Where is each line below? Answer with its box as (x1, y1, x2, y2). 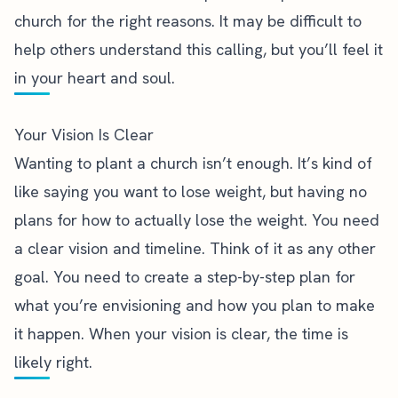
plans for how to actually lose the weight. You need (14, 209, 379, 230)
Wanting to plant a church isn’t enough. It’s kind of (14, 152, 372, 173)
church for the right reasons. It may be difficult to (14, 10, 362, 31)
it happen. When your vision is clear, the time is (14, 322, 348, 344)
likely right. (14, 351, 92, 372)
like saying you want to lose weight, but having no (14, 180, 367, 202)
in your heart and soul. (14, 67, 175, 88)
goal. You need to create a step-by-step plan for (14, 266, 355, 287)
